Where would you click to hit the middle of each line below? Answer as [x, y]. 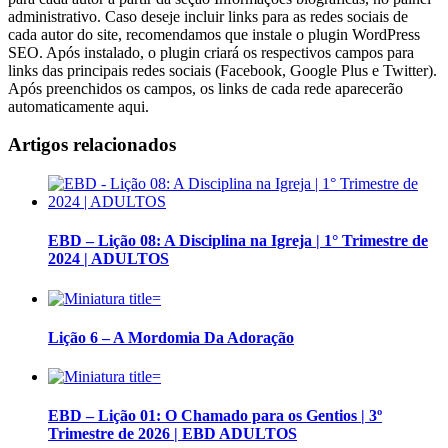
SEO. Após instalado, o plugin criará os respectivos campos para [211, 52]
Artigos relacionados [92, 145]
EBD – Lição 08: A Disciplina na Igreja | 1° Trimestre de [238, 241]
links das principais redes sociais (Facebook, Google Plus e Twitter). [222, 70]
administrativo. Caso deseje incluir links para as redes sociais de [208, 16]
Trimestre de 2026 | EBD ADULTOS [172, 434]
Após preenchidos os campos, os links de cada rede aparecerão [205, 88]
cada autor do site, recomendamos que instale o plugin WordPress [214, 34]
